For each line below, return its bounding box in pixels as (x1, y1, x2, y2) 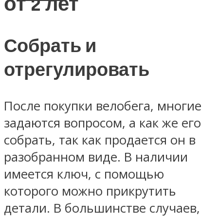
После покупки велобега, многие (4, 97, 201, 115)
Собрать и (4, 34, 96, 58)
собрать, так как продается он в (4, 131, 196, 149)
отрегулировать (4, 58, 149, 82)
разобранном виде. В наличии (4, 148, 188, 166)
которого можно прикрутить (4, 182, 176, 200)
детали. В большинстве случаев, (4, 200, 200, 217)
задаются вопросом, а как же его (4, 114, 201, 132)
